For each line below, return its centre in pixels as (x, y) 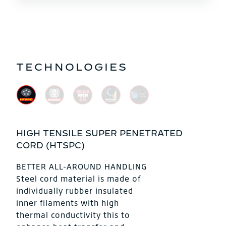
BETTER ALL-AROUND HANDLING (82, 166)
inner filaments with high (68, 203)
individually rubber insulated (75, 191)
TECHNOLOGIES (72, 67)
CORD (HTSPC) (50, 145)
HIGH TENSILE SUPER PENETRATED (99, 133)
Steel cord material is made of (78, 179)
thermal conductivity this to (73, 215)
